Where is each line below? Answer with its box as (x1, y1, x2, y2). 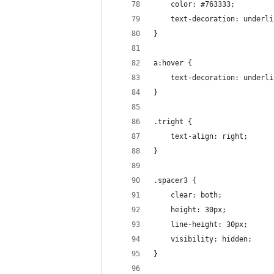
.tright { (154, 117, 192, 126)
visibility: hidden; (154, 235, 252, 243)
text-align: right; (154, 132, 248, 141)
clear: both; (154, 191, 222, 199)
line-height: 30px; (154, 220, 248, 229)
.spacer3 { (154, 176, 196, 185)
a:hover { (154, 59, 192, 67)
